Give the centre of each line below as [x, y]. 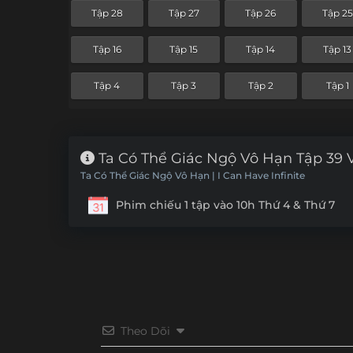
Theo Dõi [145, 331]
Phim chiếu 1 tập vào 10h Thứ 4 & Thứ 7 [225, 204]
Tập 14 [261, 50]
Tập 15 [184, 50]
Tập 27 [184, 13]
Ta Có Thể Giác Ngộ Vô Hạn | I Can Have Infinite [193, 175]
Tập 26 [261, 13]
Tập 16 [107, 50]
